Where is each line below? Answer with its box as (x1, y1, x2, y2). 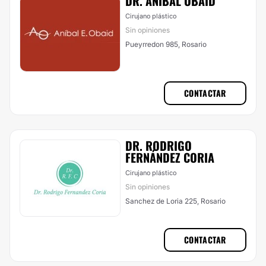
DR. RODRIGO (125, 137, 192, 154)
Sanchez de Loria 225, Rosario (125, 197, 226, 205)
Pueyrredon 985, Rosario (125, 40, 207, 49)
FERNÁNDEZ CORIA (125, 148, 214, 166)
